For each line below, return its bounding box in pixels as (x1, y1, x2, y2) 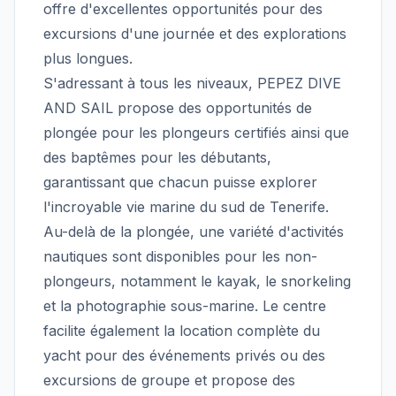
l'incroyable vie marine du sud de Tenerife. (43, 198, 329, 216)
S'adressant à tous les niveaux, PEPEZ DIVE (43, 74, 341, 92)
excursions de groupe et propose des (43, 371, 295, 389)
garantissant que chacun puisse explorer (43, 173, 317, 191)
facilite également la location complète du (43, 322, 320, 339)
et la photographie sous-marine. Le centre (43, 297, 326, 315)
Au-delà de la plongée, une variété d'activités (43, 223, 344, 240)
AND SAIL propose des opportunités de (43, 99, 312, 117)
